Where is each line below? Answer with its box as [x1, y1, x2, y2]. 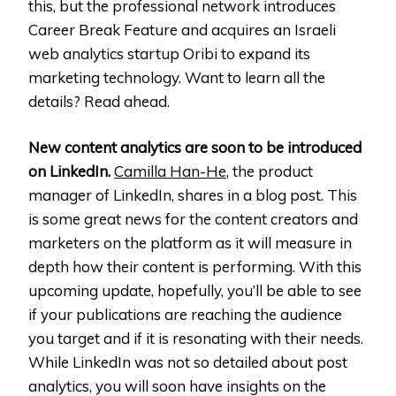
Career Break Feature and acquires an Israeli [28, 19, 336, 39]
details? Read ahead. [28, 91, 173, 110]
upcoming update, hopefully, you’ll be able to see [28, 281, 362, 301]
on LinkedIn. [28, 162, 110, 181]
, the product [226, 162, 313, 181]
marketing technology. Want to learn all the [28, 67, 325, 87]
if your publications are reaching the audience [28, 305, 342, 324]
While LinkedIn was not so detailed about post [28, 353, 347, 372]
